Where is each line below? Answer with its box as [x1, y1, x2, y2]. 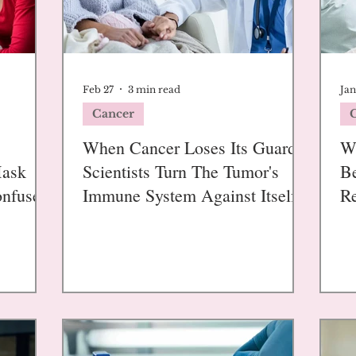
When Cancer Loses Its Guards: [83, 136, 308, 159]
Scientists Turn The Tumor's [83, 160, 279, 183]
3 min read [128, 83, 180, 95]
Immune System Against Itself [83, 184, 296, 207]
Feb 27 [83, 83, 114, 95]
